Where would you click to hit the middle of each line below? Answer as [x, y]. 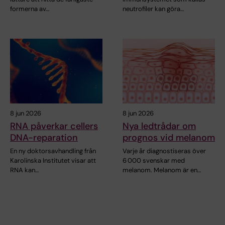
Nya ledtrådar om [159, 126]
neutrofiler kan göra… [153, 9]
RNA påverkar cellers [54, 126]
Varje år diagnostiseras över [164, 151]
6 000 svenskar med [154, 161]
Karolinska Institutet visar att [53, 161]
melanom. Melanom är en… [162, 170]
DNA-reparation [44, 138]
